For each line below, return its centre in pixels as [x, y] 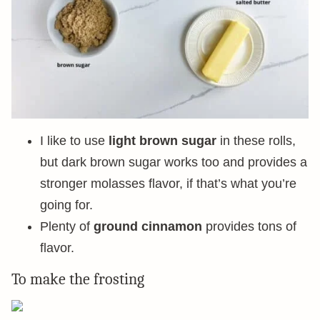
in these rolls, [256, 141]
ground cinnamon [148, 226]
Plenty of [67, 226]
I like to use [74, 141]
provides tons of [249, 226]
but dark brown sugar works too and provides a [174, 162]
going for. [66, 205]
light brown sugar [162, 141]
